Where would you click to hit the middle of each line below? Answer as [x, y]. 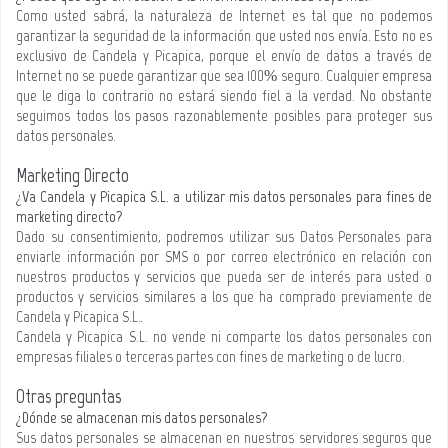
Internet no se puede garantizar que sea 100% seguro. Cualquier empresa [224, 75]
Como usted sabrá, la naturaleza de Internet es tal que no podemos [224, 15]
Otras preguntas [68, 396]
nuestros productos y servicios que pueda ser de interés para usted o [224, 276]
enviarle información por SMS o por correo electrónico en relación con [224, 256]
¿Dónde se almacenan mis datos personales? [142, 417]
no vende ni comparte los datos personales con [292, 336]
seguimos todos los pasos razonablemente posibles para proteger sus [224, 115]
